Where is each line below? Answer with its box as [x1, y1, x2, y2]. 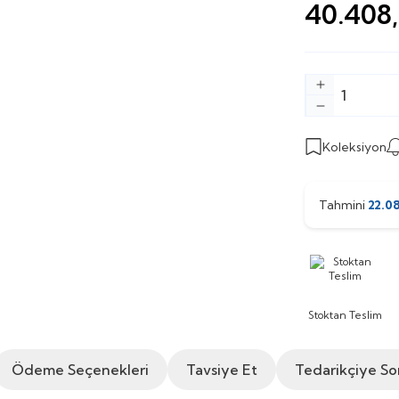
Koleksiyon [322, 139, 387, 155]
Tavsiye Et [186, 361, 257, 379]
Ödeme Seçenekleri [12, 361, 149, 379]
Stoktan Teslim [308, 308, 383, 322]
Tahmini [319, 197, 368, 213]
